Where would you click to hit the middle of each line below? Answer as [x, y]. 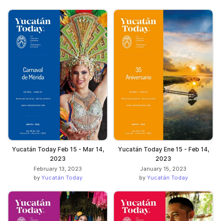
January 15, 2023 [163, 169]
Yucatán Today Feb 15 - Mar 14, [58, 149]
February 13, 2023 [58, 169]
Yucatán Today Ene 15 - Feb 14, [163, 149]
